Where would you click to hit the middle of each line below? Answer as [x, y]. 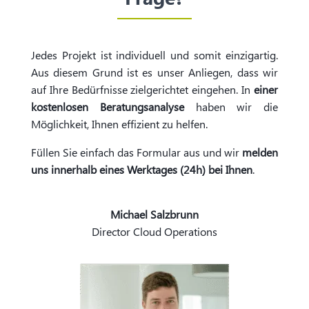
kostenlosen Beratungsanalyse [107, 107]
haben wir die [231, 107]
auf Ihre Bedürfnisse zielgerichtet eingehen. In [142, 90]
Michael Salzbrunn [154, 215]
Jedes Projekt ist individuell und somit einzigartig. [154, 55]
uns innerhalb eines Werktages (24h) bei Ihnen [141, 170]
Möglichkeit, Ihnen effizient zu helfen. [119, 124]
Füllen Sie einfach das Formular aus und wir [137, 152]
